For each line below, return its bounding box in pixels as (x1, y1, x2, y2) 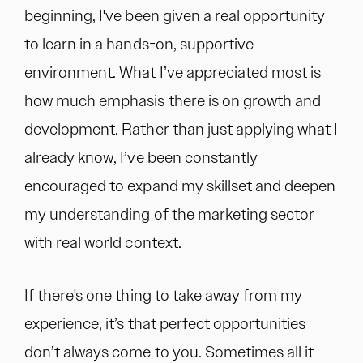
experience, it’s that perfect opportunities (24, 313, 306, 334)
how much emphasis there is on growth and (24, 90, 322, 111)
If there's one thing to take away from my (24, 284, 303, 305)
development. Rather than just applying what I (24, 118, 339, 139)
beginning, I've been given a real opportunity (24, 5, 326, 26)
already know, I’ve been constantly (24, 147, 258, 168)
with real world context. (24, 232, 181, 253)
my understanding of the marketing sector (24, 203, 315, 224)
